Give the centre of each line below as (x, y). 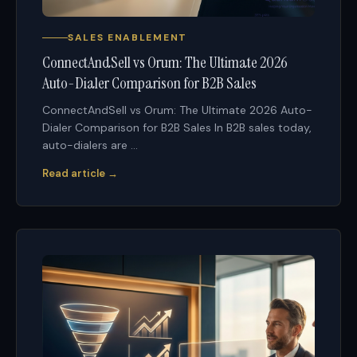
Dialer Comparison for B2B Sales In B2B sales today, (177, 128)
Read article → (80, 174)
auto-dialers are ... (90, 145)
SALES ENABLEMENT (127, 38)
